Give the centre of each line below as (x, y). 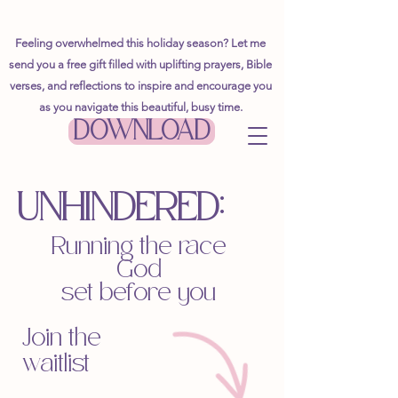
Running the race (139, 247)
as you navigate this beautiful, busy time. (140, 107)
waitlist (56, 364)
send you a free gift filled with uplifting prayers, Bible (140, 64)
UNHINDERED (119, 209)
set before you (139, 293)
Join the (62, 338)
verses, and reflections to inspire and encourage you (140, 86)
